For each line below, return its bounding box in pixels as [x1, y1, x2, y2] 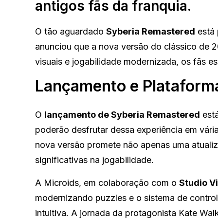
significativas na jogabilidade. [35, 154, 154, 165]
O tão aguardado [35, 26, 106, 36]
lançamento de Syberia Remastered [44, 109, 200, 120]
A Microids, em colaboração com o [35, 177, 179, 188]
